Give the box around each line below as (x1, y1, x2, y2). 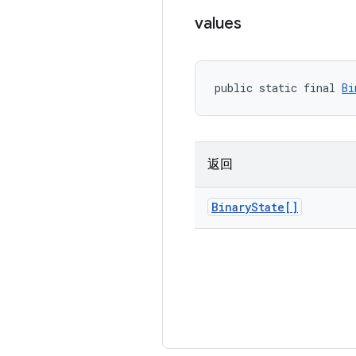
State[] (251, 199, 298, 215)
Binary (211, 199, 251, 215)
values (195, 14, 242, 33)
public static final (215, 80, 342, 95)
